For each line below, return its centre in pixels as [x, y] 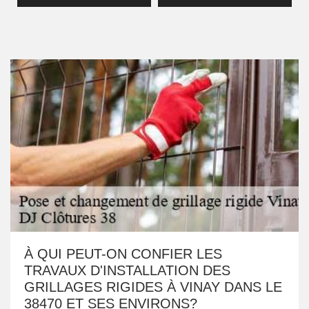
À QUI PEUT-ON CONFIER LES [123, 254]
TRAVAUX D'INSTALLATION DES [127, 270]
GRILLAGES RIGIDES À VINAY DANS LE [153, 287]
